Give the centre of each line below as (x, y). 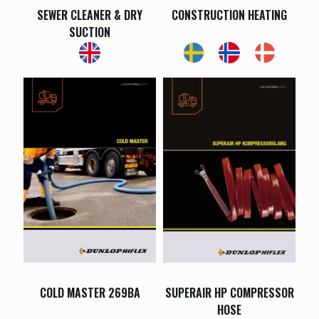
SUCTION (90, 32)
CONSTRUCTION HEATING (229, 15)
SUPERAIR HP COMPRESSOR (229, 293)
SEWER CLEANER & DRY (90, 15)
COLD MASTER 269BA (90, 293)
